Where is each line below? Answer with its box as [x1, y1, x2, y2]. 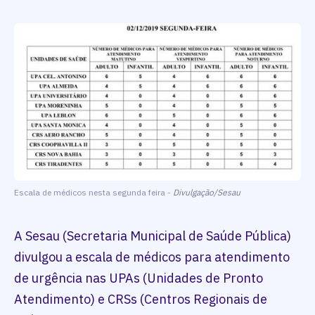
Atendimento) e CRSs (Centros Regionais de [14, 290, 267, 307]
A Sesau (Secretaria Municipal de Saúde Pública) [14, 227, 291, 244]
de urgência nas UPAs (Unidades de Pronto [14, 269, 263, 286]
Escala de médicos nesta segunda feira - [14, 186, 173, 198]
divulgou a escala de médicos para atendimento [14, 248, 290, 265]
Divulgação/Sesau [173, 186, 240, 198]
